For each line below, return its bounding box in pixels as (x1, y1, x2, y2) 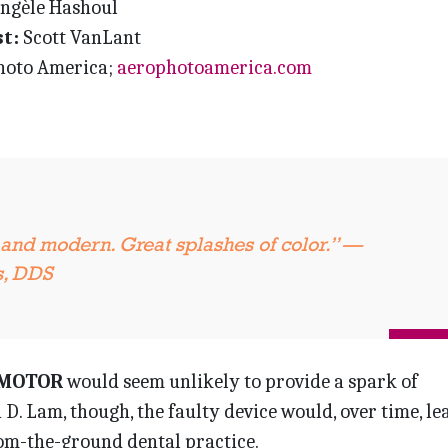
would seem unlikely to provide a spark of (62, 369, 418, 393)
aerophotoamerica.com (116, 55, 312, 79)
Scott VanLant (18, 25, 141, 49)
